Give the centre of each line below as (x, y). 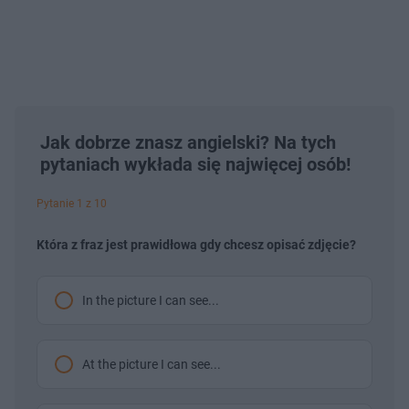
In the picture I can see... (151, 300)
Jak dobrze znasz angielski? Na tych (188, 142)
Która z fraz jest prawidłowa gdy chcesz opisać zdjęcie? (196, 244)
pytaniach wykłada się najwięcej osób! (195, 164)
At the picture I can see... (152, 364)
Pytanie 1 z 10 (72, 203)
